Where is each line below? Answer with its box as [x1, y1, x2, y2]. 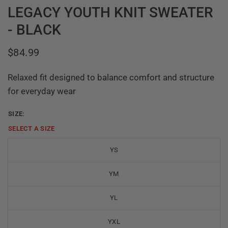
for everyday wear [8, 86, 76, 97]
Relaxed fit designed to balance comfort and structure [8, 72, 215, 83]
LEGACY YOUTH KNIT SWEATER [8, 4, 213, 21]
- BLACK [8, 21, 61, 39]
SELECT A [8, 125, 41, 133]
